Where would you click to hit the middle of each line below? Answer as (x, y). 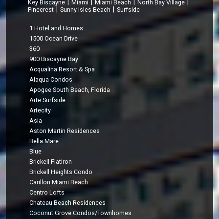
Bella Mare (44, 141)
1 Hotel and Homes (56, 28)
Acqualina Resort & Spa (62, 69)
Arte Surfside (48, 100)
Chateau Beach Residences (68, 203)
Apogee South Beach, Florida (70, 90)
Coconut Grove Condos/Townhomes (81, 213)
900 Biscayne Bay (54, 59)
